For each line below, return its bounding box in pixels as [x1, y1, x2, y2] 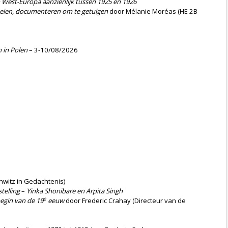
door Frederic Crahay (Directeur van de [64, 196, 186, 205]
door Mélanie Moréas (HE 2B [108, 7, 197, 16]
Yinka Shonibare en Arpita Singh [26, 186, 123, 195]
